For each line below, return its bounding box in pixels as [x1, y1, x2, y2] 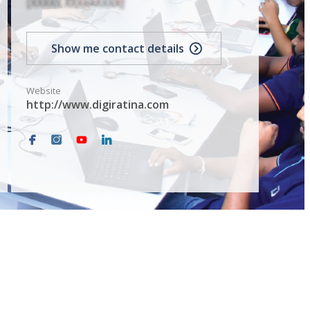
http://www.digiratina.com [26, 97, 169, 113]
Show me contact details [51, 41, 184, 57]
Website [26, 84, 61, 98]
